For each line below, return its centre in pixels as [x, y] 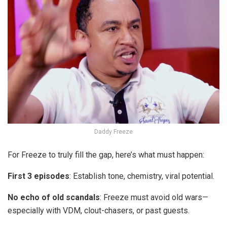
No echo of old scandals [54, 197]
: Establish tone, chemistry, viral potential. [142, 176]
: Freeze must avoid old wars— [154, 197]
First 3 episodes [39, 176]
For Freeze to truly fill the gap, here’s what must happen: [106, 155]
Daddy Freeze [113, 131]
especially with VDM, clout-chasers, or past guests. [99, 210]
